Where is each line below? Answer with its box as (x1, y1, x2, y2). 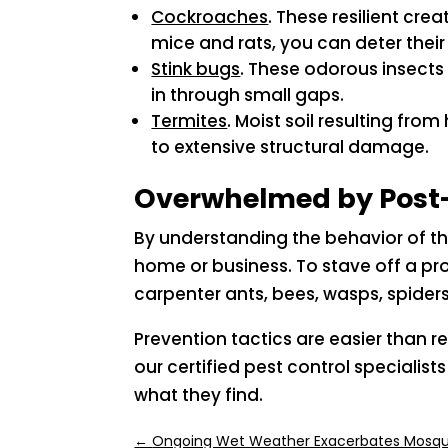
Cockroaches (151, 5, 269, 30)
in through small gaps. (151, 83, 345, 108)
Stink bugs (151, 57, 241, 82)
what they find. (134, 383, 264, 408)
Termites (151, 109, 228, 134)
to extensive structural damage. (151, 135, 430, 160)
